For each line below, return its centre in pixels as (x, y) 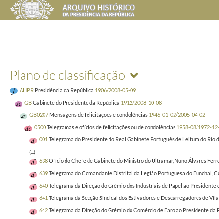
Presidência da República (64, 90)
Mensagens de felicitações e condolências (99, 115)
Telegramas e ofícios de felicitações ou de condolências (111, 127)
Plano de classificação (67, 75)
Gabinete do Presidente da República (76, 102)
